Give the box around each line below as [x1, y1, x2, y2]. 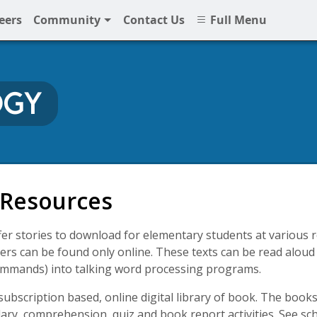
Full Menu [207, 12, 267, 28]
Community [33, 12, 103, 28]
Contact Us [123, 12, 185, 28]
